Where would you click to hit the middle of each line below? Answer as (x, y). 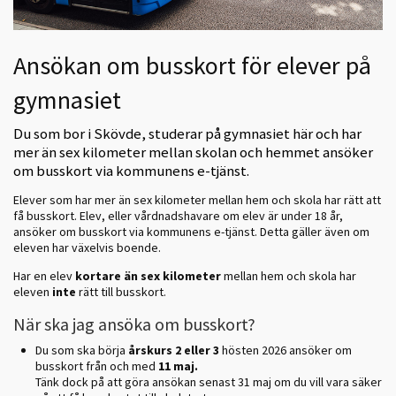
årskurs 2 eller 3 (174, 350)
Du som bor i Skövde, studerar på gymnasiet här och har (187, 133)
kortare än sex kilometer (148, 276)
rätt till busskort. (121, 292)
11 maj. (178, 366)
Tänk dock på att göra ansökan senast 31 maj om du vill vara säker (209, 382)
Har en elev (44, 276)
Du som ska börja (82, 350)
